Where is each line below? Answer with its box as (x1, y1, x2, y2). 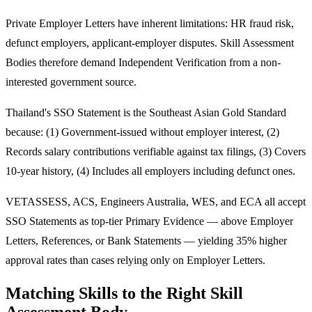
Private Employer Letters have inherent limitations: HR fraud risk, (6, 17, 294, 29)
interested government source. (6, 75, 136, 88)
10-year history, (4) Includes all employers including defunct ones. (6, 164, 295, 177)
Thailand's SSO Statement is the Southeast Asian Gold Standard (6, 106, 286, 118)
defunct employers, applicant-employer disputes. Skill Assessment (6, 36, 294, 49)
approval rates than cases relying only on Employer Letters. (6, 253, 265, 266)
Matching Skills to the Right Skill (6, 283, 243, 302)
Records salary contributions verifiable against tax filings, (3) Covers (6, 145, 306, 157)
